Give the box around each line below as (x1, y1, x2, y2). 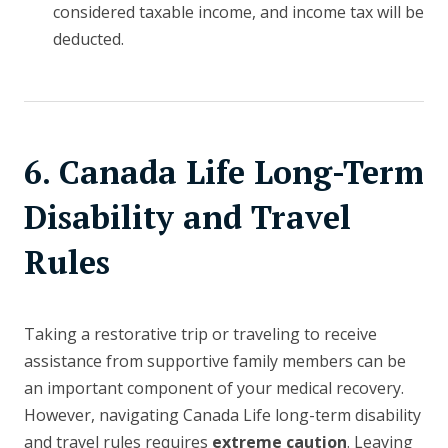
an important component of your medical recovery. (24, 377, 404, 400)
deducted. (52, 28, 124, 51)
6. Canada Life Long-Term (24, 151, 424, 194)
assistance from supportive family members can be (24, 350, 406, 373)
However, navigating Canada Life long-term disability (24, 404, 421, 427)
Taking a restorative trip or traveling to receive (24, 323, 377, 346)
